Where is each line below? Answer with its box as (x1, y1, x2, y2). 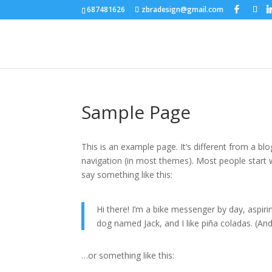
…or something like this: (81, 250, 175, 261)
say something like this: (81, 169, 173, 180)
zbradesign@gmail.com (141, 4, 224, 15)
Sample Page (81, 100, 191, 124)
